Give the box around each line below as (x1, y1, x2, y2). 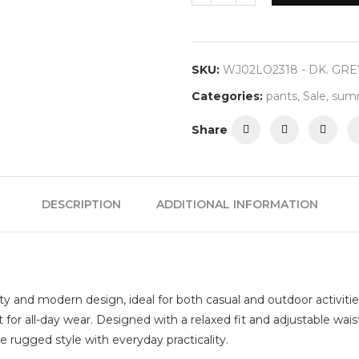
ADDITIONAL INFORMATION (155, 197, 318, 212)
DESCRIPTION (41, 197, 121, 212)
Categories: (191, 89, 263, 103)
